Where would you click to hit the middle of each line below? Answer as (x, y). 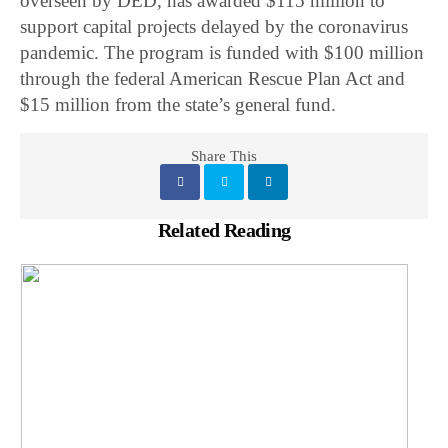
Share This (224, 156)
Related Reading (224, 230)
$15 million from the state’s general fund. (178, 105)
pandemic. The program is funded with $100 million (222, 53)
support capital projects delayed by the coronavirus (214, 27)
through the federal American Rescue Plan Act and (213, 79)
